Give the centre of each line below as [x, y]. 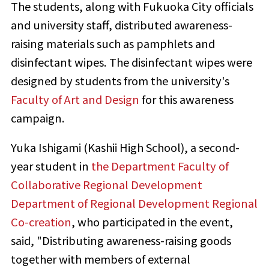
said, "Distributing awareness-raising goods [121, 240]
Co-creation [41, 222]
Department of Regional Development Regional [134, 203]
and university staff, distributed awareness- [121, 24]
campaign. [38, 117]
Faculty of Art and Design [75, 99]
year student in [51, 166]
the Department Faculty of [160, 166]
